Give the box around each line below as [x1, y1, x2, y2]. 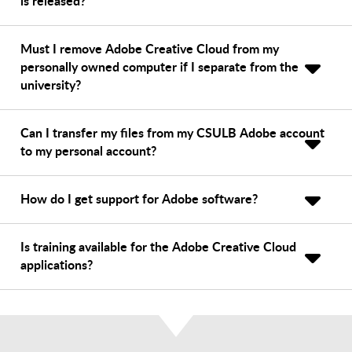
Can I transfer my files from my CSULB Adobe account [20, 123, 324, 141]
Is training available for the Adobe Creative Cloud [20, 236, 296, 255]
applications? [20, 255, 93, 273]
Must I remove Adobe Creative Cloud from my [20, 38, 279, 57]
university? [20, 75, 81, 93]
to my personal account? [20, 141, 156, 159]
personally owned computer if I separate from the [20, 57, 299, 75]
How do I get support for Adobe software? [20, 189, 258, 207]
